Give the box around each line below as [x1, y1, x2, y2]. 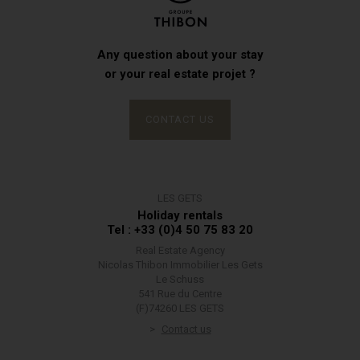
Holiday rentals [137, 208, 223, 223]
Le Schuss [156, 273, 204, 285]
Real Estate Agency [135, 244, 225, 256]
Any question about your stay [96, 47, 264, 62]
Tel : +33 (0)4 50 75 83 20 [107, 223, 253, 237]
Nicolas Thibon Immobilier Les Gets [97, 259, 263, 271]
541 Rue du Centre [138, 288, 222, 300]
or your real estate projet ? [104, 67, 256, 81]
